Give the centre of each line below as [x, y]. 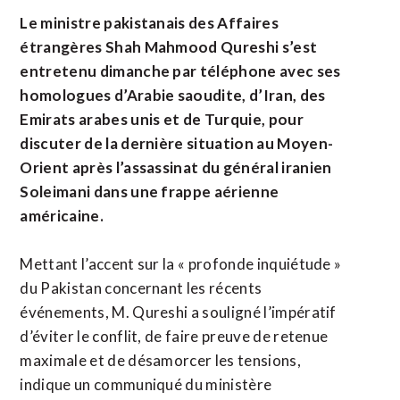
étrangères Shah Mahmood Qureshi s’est [169, 47]
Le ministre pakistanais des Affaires [149, 23]
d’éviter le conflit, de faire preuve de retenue [174, 336]
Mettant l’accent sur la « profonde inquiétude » [181, 264]
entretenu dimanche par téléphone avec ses [180, 71]
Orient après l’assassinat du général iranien [176, 167]
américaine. [62, 216]
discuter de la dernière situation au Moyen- [177, 143]
